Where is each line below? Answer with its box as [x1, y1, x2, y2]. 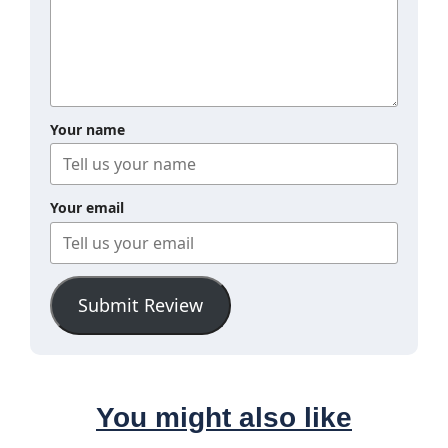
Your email [50, 198, 124, 218]
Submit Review [77, 292, 203, 317]
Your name [50, 119, 125, 139]
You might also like [96, 401, 352, 433]
